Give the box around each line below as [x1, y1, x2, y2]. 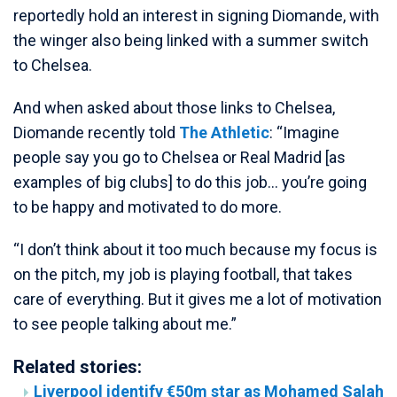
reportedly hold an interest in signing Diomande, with [13, 6, 379, 26]
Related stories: [13, 356, 142, 378]
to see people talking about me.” [13, 315, 237, 334]
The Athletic [179, 123, 269, 143]
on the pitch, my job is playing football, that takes [13, 265, 353, 284]
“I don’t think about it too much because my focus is [13, 240, 378, 260]
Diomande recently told [13, 123, 179, 143]
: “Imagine [269, 123, 339, 143]
